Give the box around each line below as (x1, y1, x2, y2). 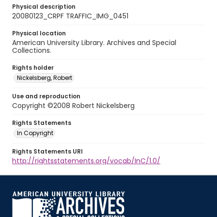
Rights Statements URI (12, 147, 83, 155)
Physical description (12, 2, 76, 11)
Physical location (12, 29, 66, 37)
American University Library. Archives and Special (12, 38, 176, 47)
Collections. (12, 46, 51, 55)
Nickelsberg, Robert (17, 74, 72, 82)
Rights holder (12, 63, 54, 72)
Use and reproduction (12, 92, 80, 100)
